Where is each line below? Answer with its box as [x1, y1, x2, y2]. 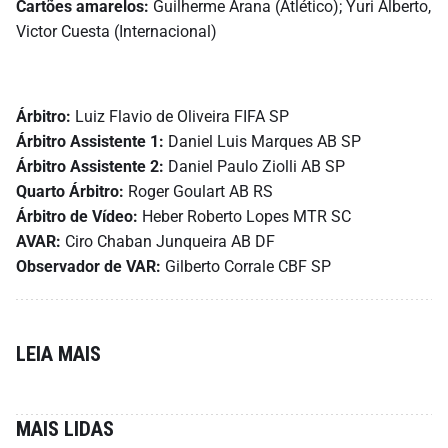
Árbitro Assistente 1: [16, 132, 164, 152]
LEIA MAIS [16, 342, 101, 367]
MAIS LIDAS [16, 417, 114, 442]
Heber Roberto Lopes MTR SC [138, 207, 351, 227]
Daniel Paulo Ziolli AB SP [164, 157, 345, 177]
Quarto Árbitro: [16, 182, 124, 202]
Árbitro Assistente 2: [16, 157, 164, 177]
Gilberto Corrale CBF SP [161, 257, 331, 277]
